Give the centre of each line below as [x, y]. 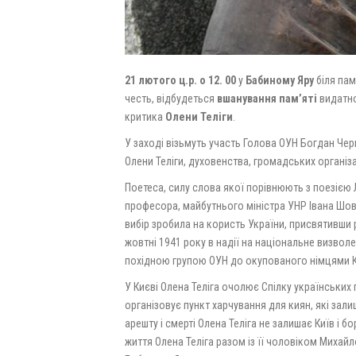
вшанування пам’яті [267, 99]
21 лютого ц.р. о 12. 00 [180, 80]
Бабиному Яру [281, 80]
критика [145, 117]
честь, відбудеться [171, 99]
